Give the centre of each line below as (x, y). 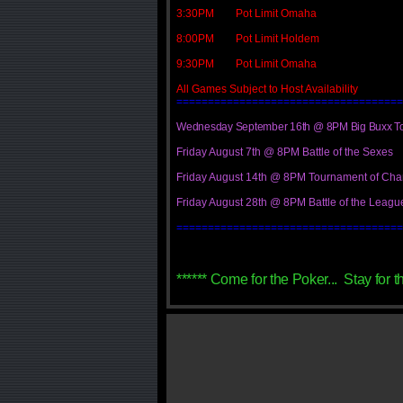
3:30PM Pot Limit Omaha (246, 13)
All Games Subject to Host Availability (267, 89)
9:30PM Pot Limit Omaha (246, 64)
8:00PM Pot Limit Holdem (248, 39)
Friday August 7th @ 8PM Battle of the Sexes (285, 152)
